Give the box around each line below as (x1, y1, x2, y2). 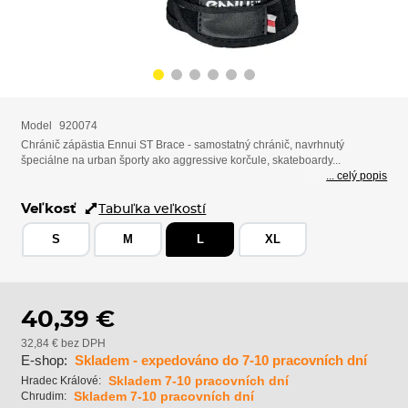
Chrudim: (20, 390, 66, 403)
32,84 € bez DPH (20, 337, 106, 350)
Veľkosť (20, 201, 76, 216)
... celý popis (326, 169, 388, 183)
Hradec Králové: (20, 374, 101, 388)
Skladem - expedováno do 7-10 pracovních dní (74, 353, 367, 368)
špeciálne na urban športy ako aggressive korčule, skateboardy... (20, 154, 341, 168)
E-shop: (20, 353, 67, 368)
